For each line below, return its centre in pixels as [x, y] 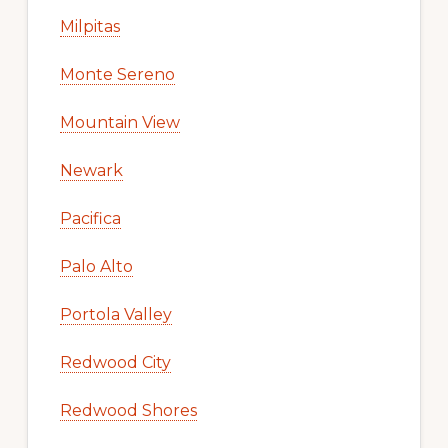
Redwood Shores [128, 410]
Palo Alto [96, 266]
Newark [91, 170]
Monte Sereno [117, 74]
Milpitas [89, 26]
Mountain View [119, 122]
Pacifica [90, 218]
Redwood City [115, 362]
